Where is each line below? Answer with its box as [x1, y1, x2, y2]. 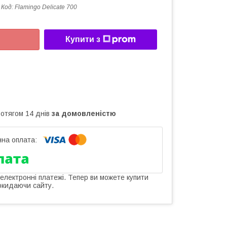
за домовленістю [52, 109, 116, 118]
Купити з [65, 35, 100, 44]
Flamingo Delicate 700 [15, 4, 77, 11]
